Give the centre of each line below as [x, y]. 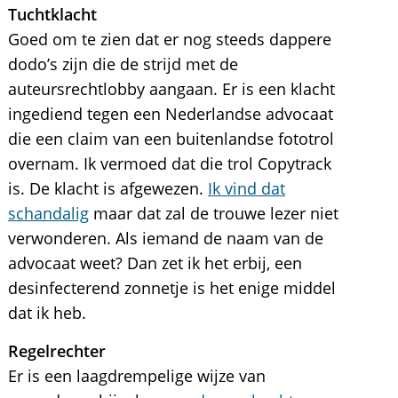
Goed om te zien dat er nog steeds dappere [169, 39]
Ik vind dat [246, 188]
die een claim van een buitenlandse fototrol [171, 139]
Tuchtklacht [52, 14]
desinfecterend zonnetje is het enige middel [171, 288]
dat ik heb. [47, 313]
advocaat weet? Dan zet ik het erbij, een [155, 263]
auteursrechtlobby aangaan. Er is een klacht [171, 89]
